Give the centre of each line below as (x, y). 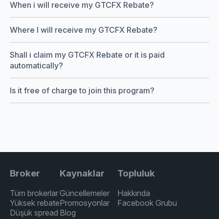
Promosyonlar (85, 203)
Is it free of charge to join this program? (82, 90)
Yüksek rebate (35, 203)
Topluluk (136, 174)
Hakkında (134, 193)
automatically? (36, 65)
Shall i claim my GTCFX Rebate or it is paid (87, 55)
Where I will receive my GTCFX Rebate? (84, 30)
